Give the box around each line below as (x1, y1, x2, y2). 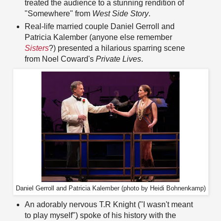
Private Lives (95, 55, 141, 64)
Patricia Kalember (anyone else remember (24, 33, 172, 42)
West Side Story (92, 9, 148, 18)
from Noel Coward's (24, 55, 96, 64)
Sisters (24, 44, 49, 53)
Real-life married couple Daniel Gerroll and (24, 22, 175, 31)
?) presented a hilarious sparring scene (48, 44, 185, 53)
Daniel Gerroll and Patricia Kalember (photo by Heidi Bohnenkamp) (15, 185, 206, 192)
